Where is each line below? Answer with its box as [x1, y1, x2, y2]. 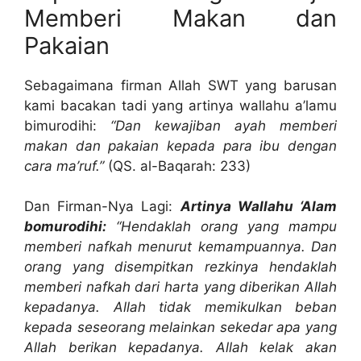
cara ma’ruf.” [24, 157, 104, 174]
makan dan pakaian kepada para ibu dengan [24, 137, 337, 154]
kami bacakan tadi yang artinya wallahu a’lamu [24, 97, 337, 114]
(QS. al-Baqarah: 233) [104, 157, 251, 174]
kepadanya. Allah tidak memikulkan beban [24, 299, 337, 316]
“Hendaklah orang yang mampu [106, 218, 337, 235]
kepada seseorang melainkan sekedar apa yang [24, 319, 337, 336]
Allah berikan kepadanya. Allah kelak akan [24, 339, 337, 356]
